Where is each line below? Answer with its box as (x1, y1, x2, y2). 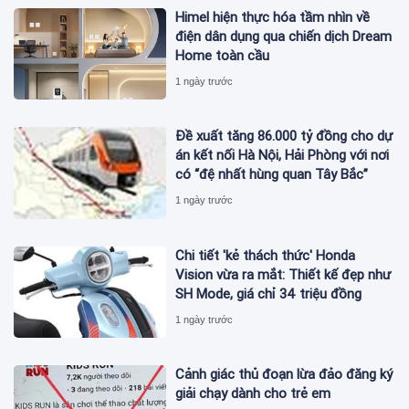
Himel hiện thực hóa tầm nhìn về (175, 8, 371, 26)
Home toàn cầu (175, 47, 270, 64)
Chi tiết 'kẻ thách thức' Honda (175, 246, 356, 264)
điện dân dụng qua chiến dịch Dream (175, 27, 393, 45)
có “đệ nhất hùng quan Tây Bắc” (175, 166, 369, 184)
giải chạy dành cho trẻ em (175, 384, 331, 402)
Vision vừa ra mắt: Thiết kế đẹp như (175, 266, 392, 283)
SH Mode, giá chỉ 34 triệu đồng (175, 285, 362, 302)
